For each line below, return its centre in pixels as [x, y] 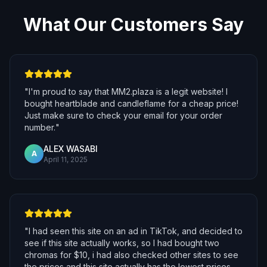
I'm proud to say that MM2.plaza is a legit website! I [128, 91]
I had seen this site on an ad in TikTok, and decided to [136, 231]
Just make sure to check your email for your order [123, 115]
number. [40, 127]
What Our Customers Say [133, 24]
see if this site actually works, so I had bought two [122, 243]
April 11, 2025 [66, 159]
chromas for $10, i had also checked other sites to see [131, 255]
